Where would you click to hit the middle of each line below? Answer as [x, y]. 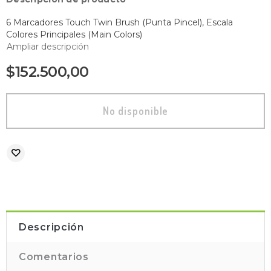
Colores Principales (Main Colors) [74, 34]
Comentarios [54, 257]
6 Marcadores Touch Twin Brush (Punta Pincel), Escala [119, 22]
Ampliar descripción [48, 47]
